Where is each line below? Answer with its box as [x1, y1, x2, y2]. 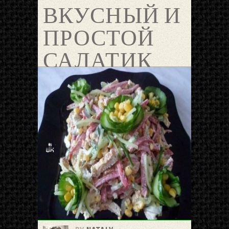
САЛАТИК [43, 48, 153, 75]
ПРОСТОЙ [43, 25, 155, 52]
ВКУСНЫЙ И [43, 3, 181, 30]
